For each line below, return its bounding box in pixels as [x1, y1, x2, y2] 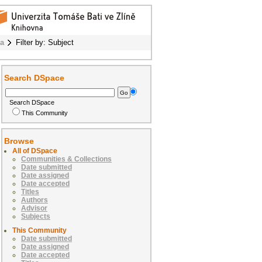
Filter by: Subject [16, 38, 74, 47]
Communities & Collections [21, 155, 112, 164]
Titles [21, 188, 39, 196]
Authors [21, 196, 48, 205]
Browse [4, 136, 34, 146]
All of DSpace [12, 147, 57, 156]
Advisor [21, 204, 47, 213]
